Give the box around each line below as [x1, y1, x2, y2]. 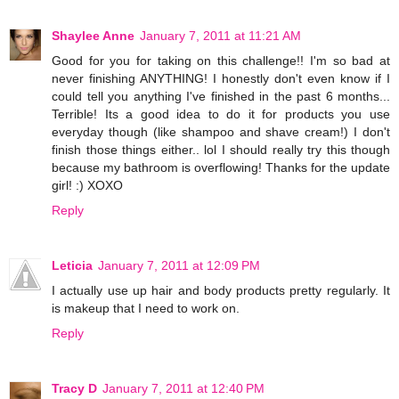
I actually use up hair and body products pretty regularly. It [52, 282, 390, 297]
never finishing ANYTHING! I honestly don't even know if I [52, 70, 390, 85]
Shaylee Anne [52, 28, 134, 43]
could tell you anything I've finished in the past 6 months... [52, 88, 390, 103]
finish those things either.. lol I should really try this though [52, 142, 390, 157]
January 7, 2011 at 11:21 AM [140, 28, 301, 43]
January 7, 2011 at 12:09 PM [98, 257, 260, 273]
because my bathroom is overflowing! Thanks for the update [52, 159, 390, 175]
